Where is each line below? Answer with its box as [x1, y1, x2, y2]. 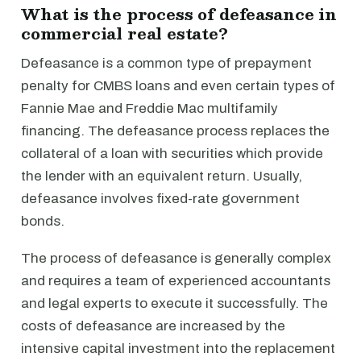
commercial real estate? [21, 20, 228, 46]
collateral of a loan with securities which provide [21, 146, 323, 161]
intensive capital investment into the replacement [21, 341, 335, 356]
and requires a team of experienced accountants [21, 273, 330, 288]
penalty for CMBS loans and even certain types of [21, 78, 335, 93]
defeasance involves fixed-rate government [21, 191, 300, 206]
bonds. [21, 214, 64, 229]
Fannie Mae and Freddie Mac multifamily [21, 101, 278, 116]
